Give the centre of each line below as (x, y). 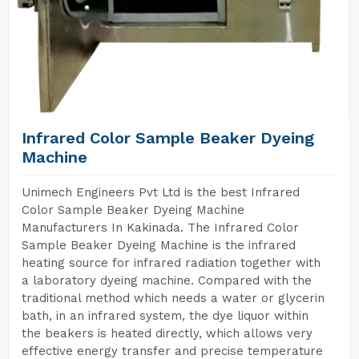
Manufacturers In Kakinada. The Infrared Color (160, 228)
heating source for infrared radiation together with (171, 263)
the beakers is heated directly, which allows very (167, 333)
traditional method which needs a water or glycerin (173, 298)
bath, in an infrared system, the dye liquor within (165, 316)
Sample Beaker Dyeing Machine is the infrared (159, 245)
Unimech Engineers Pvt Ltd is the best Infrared (161, 192)
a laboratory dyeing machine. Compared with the (167, 280)
